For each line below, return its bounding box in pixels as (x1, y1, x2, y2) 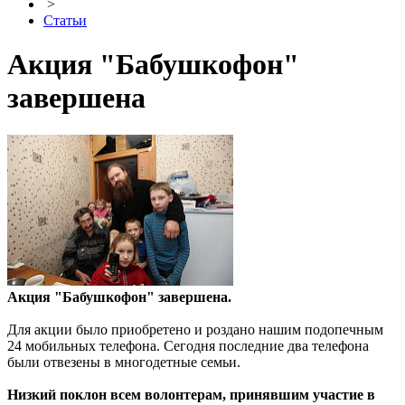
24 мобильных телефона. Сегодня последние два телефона (7, 337, 369, 353)
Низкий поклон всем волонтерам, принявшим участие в (7, 386, 375, 402)
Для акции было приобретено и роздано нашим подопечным (7, 321, 383, 337)
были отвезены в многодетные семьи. (7, 353, 240, 370)
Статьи (43, 13, 87, 28)
